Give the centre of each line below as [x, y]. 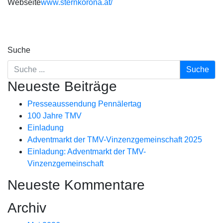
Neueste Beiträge [62, 86]
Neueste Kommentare [76, 185]
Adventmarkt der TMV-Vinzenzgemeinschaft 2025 [115, 139]
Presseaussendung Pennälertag [84, 104]
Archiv [27, 208]
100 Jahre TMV [55, 115]
